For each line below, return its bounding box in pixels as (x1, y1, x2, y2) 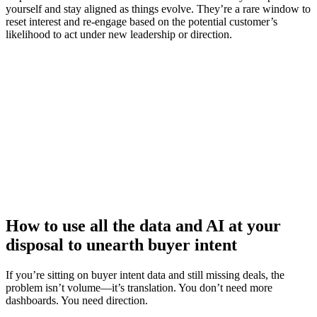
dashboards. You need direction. (6, 294, 148, 306)
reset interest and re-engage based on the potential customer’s (6, 16, 277, 28)
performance (130, 110, 187, 123)
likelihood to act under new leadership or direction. (6, 28, 232, 41)
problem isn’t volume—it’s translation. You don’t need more (6, 281, 272, 294)
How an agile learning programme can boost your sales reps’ (23, 98, 294, 110)
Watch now (131, 145, 186, 158)
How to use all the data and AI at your (6, 216, 281, 235)
